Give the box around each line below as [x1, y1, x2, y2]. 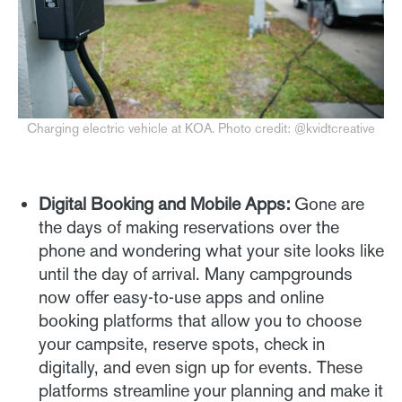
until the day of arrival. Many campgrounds [39, 262, 353, 284]
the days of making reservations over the [39, 215, 339, 238]
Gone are [290, 192, 364, 214]
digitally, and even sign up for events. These [39, 355, 363, 378]
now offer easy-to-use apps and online [39, 285, 324, 308]
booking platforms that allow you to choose [39, 309, 362, 331]
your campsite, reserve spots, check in [39, 332, 325, 354]
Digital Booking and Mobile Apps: [39, 192, 290, 214]
